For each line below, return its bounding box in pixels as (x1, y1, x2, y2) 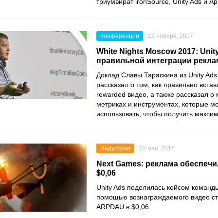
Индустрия (100, 145, 130, 152)
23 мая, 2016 (139, 145, 175, 152)
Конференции (100, 33, 139, 39)
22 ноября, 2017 (148, 33, 193, 39)
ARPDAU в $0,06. (96, 203, 151, 211)
